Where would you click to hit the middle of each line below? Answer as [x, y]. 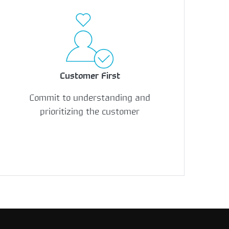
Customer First [90, 76]
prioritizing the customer [90, 112]
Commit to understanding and [90, 98]
